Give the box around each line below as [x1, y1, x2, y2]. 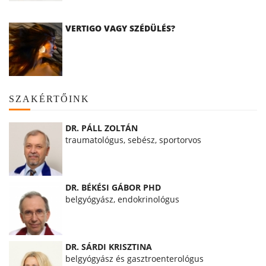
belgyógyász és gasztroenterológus [65, 252, 204, 264]
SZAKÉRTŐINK [9, 93, 90, 104]
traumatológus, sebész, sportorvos [65, 134, 201, 145]
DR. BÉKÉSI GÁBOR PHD [65, 181, 161, 193]
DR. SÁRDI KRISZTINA [65, 240, 152, 252]
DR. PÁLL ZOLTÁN [65, 122, 138, 134]
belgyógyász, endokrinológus [65, 193, 179, 205]
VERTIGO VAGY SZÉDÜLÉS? [65, 22, 175, 34]
